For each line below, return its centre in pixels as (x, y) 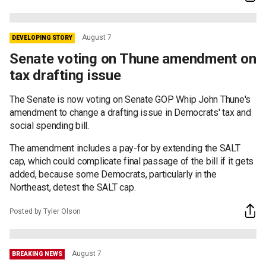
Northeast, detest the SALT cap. (73, 187)
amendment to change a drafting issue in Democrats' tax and (130, 112)
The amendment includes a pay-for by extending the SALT (125, 148)
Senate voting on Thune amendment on (133, 58)
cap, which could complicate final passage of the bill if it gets (132, 161)
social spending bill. (49, 125)
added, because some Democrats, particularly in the (113, 174)
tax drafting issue (65, 75)
